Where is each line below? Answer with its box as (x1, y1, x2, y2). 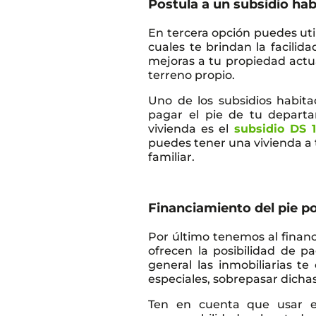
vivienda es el (148, 121, 234, 135)
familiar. (148, 150, 195, 164)
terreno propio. (148, 68, 236, 82)
